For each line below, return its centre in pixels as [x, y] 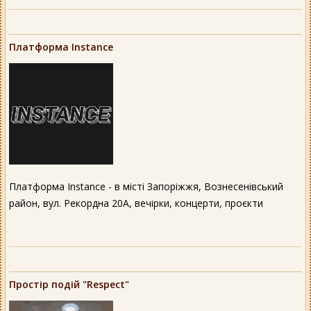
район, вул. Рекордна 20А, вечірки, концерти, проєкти [136, 203]
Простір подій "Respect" [69, 284]
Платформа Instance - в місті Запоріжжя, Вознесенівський [146, 186]
